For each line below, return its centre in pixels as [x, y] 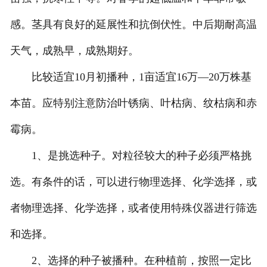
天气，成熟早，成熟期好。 [74, 51]
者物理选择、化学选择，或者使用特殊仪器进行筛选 [133, 208]
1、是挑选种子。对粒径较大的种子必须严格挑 [131, 156]
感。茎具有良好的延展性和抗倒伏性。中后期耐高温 [133, 25]
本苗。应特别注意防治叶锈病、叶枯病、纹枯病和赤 [133, 103]
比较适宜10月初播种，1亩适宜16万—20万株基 [131, 77]
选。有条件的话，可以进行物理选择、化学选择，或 [133, 182]
